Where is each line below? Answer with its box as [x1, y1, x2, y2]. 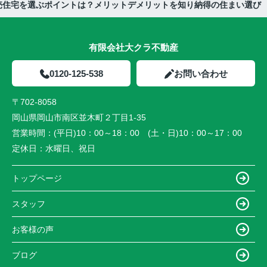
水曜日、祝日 [45, 144, 95, 154]
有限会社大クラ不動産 [89, 42, 178, 53]
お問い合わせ [173, 69, 228, 79]
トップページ [12, 173, 62, 183]
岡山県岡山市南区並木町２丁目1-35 [12, 113, 148, 123]
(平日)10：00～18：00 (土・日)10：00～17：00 [54, 128, 242, 138]
